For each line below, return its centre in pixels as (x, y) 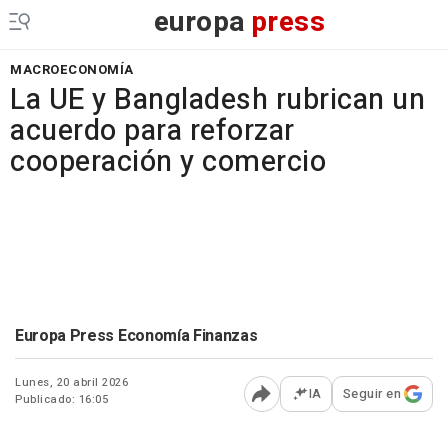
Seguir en (371, 393)
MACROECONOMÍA (72, 69)
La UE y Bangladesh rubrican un (217, 100)
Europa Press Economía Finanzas (136, 336)
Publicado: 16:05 (61, 399)
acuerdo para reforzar (152, 131)
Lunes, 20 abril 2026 (71, 382)
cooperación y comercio (168, 162)
